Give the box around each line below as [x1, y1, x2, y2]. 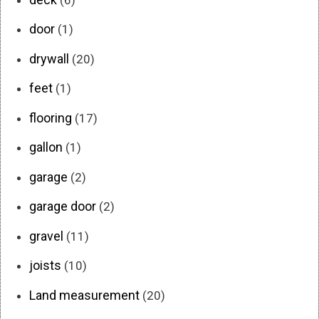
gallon [29, 140, 63, 155]
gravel [29, 228, 63, 244]
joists [29, 258, 61, 273]
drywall [29, 51, 69, 66]
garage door [29, 199, 96, 214]
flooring [29, 110, 72, 125]
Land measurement [29, 287, 140, 303]
